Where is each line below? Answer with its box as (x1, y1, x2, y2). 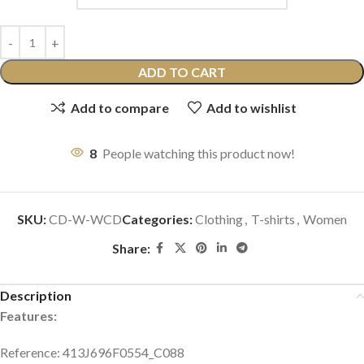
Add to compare (70, 99, 169, 115)
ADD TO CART (138, 64, 226, 80)
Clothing (195, 211, 243, 227)
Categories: (122, 211, 193, 227)
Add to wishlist (206, 99, 297, 115)
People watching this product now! (102, 145, 295, 162)
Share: (111, 240, 150, 257)
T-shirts (251, 211, 295, 227)
